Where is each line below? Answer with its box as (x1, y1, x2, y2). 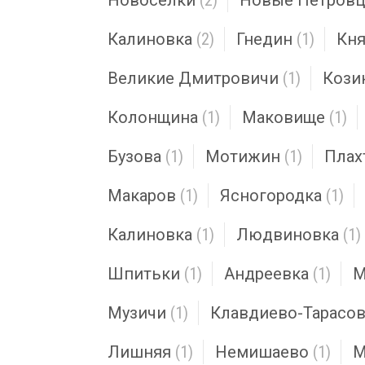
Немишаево (215, 342, 309, 362)
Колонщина (108, 108, 198, 127)
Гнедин (236, 29, 292, 49)
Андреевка (224, 264, 309, 284)
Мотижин (205, 147, 280, 166)
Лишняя (108, 342, 171, 362)
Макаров (108, 186, 176, 205)
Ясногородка (220, 186, 322, 205)
